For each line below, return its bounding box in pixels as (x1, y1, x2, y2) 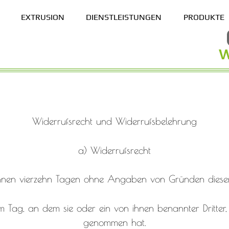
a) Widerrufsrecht (78, 144, 151, 156)
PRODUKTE (184, 12, 225, 22)
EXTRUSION (20, 12, 64, 22)
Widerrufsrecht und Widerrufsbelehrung (32, 115, 197, 127)
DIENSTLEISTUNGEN (86, 12, 162, 22)
